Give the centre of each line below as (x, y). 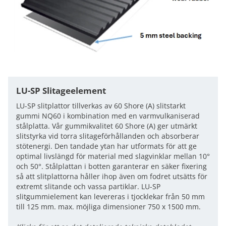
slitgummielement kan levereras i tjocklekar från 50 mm (110, 196)
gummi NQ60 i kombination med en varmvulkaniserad (108, 116)
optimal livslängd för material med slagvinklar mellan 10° (113, 156)
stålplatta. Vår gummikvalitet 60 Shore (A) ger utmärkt (107, 126)
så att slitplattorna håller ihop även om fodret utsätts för (112, 176)
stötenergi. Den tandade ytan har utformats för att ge (106, 146)
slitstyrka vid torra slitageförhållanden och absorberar (108, 136)
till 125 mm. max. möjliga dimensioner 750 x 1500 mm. (108, 207)
